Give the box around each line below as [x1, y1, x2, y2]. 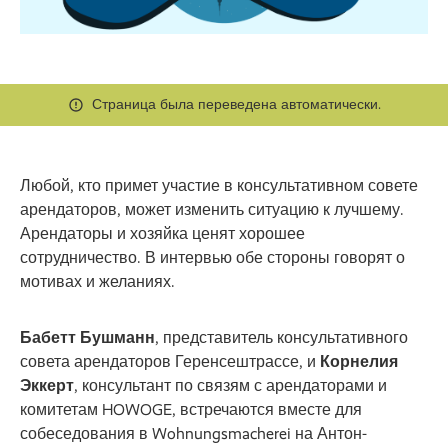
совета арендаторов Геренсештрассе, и [20, 352, 320, 372]
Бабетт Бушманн [20, 328, 155, 348]
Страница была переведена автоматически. [91, 96, 381, 114]
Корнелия [320, 352, 398, 372]
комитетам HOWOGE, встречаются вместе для [20, 400, 362, 420]
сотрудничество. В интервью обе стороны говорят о [20, 248, 405, 268]
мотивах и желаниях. [20, 272, 175, 292]
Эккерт [20, 376, 74, 396]
